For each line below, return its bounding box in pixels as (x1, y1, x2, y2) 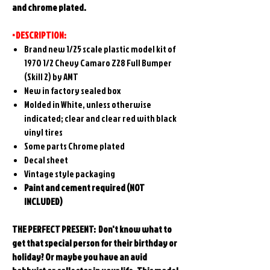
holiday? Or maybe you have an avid (12, 251, 147, 264)
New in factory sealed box (24, 84, 121, 98)
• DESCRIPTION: (12, 29, 66, 42)
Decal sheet (24, 154, 68, 167)
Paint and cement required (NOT (24, 181, 145, 195)
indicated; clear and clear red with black (24, 112, 177, 125)
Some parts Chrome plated (24, 140, 126, 153)
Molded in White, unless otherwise (24, 98, 151, 111)
